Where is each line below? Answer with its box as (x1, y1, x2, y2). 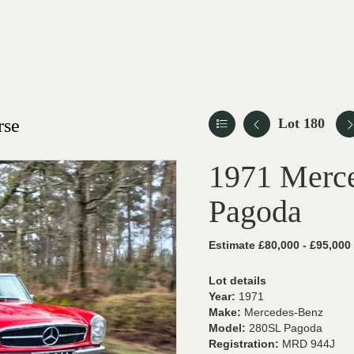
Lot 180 (278, 115, 325, 131)
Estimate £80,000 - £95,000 (209, 239, 351, 251)
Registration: (209, 337, 282, 350)
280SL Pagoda (249, 322, 322, 334)
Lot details (209, 274, 266, 287)
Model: (209, 322, 249, 334)
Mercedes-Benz (244, 306, 323, 318)
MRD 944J (282, 337, 335, 350)
